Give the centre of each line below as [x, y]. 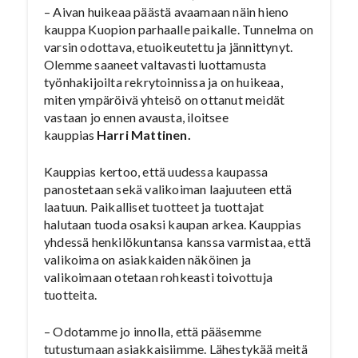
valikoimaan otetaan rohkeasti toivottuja [158, 277]
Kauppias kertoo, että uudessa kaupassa [156, 171]
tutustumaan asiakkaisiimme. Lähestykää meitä [176, 349]
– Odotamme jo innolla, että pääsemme [153, 331]
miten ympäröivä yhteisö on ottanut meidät [165, 99]
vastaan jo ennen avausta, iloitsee [136, 117]
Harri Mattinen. [143, 135]
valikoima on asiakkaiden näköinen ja [148, 259]
